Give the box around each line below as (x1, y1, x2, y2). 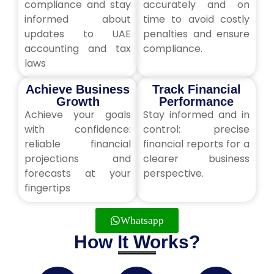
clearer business (143, 152, 250, 166)
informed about (24, 12, 131, 26)
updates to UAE (24, 27, 131, 41)
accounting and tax (24, 42, 131, 56)
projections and (24, 152, 131, 166)
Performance (159, 95, 234, 108)
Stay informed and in (143, 108, 250, 122)
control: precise (143, 122, 250, 136)
